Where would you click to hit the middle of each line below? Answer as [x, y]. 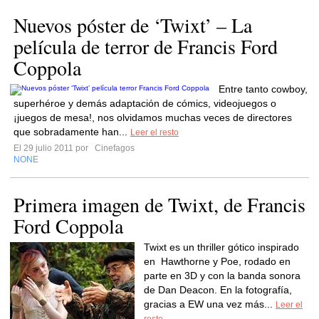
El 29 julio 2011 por [53, 148]
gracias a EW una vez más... [210, 304]
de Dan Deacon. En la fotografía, [218, 290]
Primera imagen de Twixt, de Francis [159, 204]
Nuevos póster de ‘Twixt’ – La [133, 25]
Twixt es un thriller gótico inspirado [221, 247]
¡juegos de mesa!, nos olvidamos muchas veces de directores [153, 117]
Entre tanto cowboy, [263, 89]
